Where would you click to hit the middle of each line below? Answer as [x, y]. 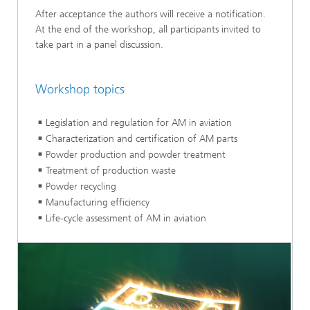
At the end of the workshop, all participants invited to [148, 30]
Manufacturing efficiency [98, 202]
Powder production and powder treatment [136, 154]
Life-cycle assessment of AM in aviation [126, 218]
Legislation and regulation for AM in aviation [139, 122]
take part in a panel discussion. [99, 45]
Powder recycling [81, 186]
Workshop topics [80, 90]
